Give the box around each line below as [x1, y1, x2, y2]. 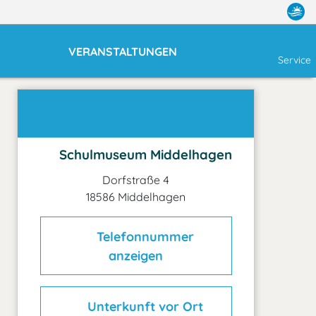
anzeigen [109, 247, 163, 264]
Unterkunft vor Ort [84, 298, 204, 315]
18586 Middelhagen [86, 190, 186, 204]
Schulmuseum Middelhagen [56, 146, 233, 163]
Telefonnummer [97, 228, 195, 245]
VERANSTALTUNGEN [68, 44, 177, 59]
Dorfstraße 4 [102, 173, 169, 187]
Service [278, 53, 311, 66]
